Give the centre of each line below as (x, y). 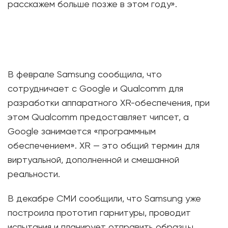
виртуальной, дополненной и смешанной (93, 160)
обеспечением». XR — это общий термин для (104, 146)
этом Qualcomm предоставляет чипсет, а (98, 118)
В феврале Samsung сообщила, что (85, 75)
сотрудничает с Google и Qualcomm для (95, 89)
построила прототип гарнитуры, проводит (99, 213)
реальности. (34, 175)
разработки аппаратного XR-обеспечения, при (109, 103)
